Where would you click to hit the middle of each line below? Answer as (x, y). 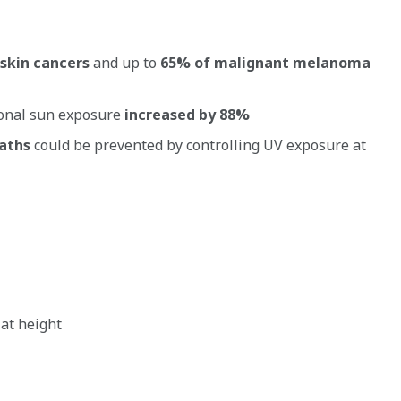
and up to (125, 63)
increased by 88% (187, 115)
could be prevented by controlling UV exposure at (198, 145)
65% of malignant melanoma (265, 63)
